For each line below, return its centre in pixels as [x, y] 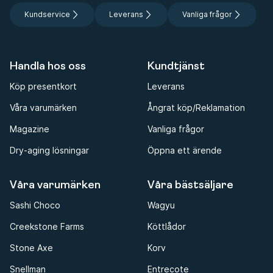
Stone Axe [31, 248]
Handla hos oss [48, 67]
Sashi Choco [35, 205]
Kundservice [47, 15]
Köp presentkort [43, 87]
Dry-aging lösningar [49, 151]
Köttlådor [166, 227]
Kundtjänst [176, 67]
